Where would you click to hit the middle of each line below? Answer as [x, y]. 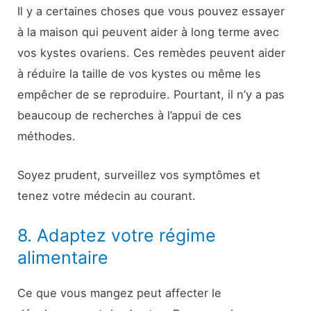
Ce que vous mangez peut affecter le [120, 293]
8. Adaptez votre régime [117, 236]
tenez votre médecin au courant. [107, 196]
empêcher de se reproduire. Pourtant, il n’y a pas [151, 94]
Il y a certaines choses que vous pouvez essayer [151, 11]
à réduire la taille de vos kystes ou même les [140, 73]
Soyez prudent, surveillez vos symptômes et [139, 175]
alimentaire [63, 258]
